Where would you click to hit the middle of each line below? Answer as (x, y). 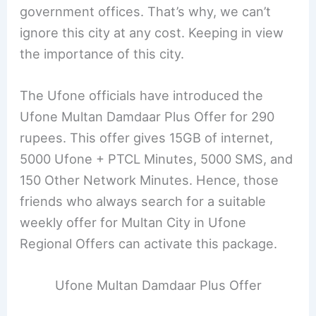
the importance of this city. (102, 53)
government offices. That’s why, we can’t (146, 11)
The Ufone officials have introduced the (142, 95)
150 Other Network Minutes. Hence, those (150, 180)
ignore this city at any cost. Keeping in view (152, 32)
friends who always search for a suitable (143, 201)
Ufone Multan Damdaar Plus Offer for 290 (147, 116)
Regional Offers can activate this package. (149, 243)
